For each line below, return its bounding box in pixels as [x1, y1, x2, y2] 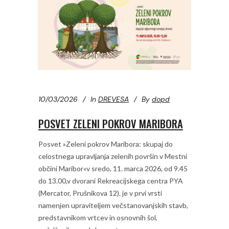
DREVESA [98, 94, 129, 104]
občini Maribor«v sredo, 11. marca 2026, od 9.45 [38, 164, 188, 173]
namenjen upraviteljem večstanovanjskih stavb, [38, 200, 188, 210]
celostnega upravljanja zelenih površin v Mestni [38, 151, 187, 161]
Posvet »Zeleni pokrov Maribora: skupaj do [38, 139, 173, 148]
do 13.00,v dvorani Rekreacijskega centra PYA [38, 176, 183, 185]
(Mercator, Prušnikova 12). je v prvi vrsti [38, 188, 162, 197]
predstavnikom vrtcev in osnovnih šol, [38, 213, 157, 222]
